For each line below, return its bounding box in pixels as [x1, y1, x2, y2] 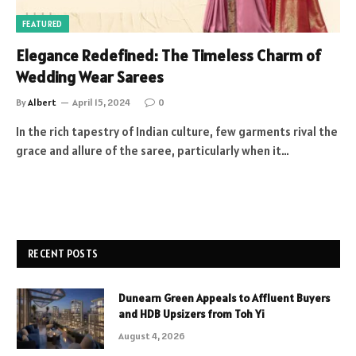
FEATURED [22, 17, 63, 29]
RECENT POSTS [28, 246, 99, 261]
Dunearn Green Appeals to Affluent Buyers [118, 290, 330, 305]
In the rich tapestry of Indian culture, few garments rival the [16, 123, 338, 139]
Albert [28, 95, 56, 108]
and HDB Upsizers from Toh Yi [118, 306, 265, 321]
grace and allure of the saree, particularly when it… [16, 142, 289, 158]
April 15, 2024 [72, 95, 130, 108]
